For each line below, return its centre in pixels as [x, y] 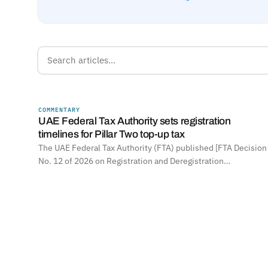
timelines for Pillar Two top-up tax [112, 134]
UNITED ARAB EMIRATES [214, 111]
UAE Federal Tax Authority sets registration [135, 121]
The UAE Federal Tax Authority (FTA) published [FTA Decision [153, 147]
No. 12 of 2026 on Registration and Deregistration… [134, 161]
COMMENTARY [59, 109]
